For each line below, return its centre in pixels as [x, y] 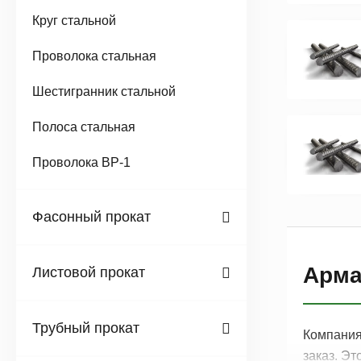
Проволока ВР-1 [81, 162]
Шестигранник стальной [104, 91]
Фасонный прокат [91, 217]
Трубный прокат [86, 328]
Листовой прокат [89, 272]
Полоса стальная [84, 127]
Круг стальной [74, 21]
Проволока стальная [94, 56]
